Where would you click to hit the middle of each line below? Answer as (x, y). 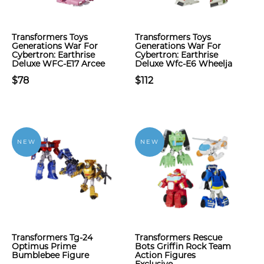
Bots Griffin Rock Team (183, 246)
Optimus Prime (44, 246)
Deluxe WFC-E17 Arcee (58, 64)
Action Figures (165, 255)
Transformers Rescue (179, 237)
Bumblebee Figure (50, 255)
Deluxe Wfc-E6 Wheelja (184, 64)
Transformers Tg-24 (52, 237)
